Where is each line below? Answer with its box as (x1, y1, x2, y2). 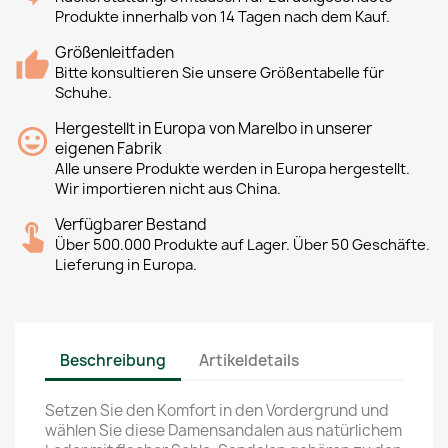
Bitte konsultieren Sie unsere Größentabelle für (55, 63, 384, 83)
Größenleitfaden (55, 42, 174, 63)
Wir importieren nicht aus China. (55, 179, 281, 199)
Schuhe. (55, 83, 112, 103)
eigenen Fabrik (55, 138, 162, 159)
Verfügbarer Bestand (55, 214, 207, 235)
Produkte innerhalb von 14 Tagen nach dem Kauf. (55, 7, 390, 27)
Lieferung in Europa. (55, 255, 197, 275)
